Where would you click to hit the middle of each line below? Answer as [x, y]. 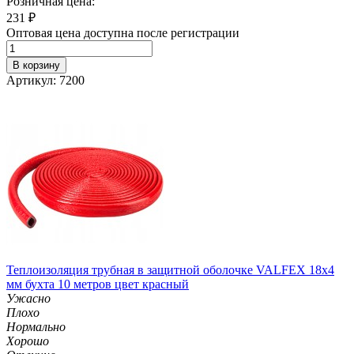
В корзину [36, 65]
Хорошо [28, 341]
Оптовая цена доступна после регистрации [123, 32]
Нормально [36, 326]
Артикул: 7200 [45, 80]
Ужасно [28, 298]
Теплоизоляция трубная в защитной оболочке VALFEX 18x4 [170, 269]
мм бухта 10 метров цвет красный [98, 284]
